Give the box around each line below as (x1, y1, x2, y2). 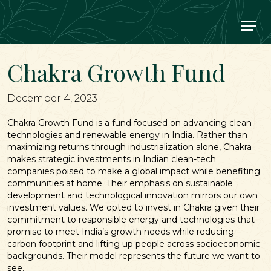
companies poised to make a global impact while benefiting (7, 166, 260, 177)
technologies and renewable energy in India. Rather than (7, 129, 247, 141)
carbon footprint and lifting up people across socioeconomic (7, 238, 260, 250)
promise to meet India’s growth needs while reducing (7, 226, 234, 238)
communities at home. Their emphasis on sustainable (7, 178, 233, 189)
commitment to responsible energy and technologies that (7, 214, 255, 226)
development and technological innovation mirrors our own (7, 190, 258, 201)
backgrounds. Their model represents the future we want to (7, 250, 260, 262)
